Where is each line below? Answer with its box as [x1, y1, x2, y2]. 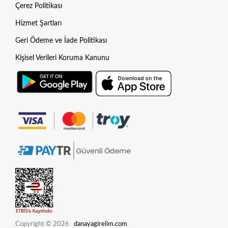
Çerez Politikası [15, 3, 62, 10]
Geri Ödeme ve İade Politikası [15, 37, 107, 45]
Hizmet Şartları [15, 20, 62, 27]
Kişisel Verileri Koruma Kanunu [15, 54, 109, 62]
